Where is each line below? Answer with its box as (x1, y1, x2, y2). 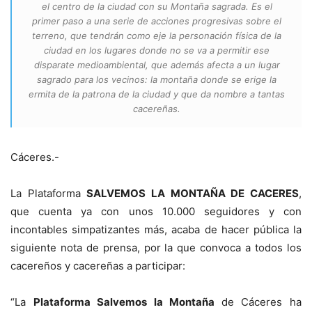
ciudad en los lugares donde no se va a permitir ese (44, 44, 270, 56)
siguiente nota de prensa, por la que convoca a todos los (10, 240, 302, 254)
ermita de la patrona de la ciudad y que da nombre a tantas (29, 88, 285, 100)
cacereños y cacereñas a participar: (10, 258, 185, 272)
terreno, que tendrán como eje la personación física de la (32, 29, 281, 41)
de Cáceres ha (221, 295, 302, 309)
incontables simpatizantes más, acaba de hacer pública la (10, 222, 302, 236)
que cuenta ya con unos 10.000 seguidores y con (10, 204, 302, 218)
